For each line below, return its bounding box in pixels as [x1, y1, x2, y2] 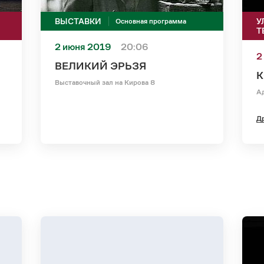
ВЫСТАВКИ [55, 15, 102, 27]
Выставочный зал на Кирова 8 [55, 77, 156, 87]
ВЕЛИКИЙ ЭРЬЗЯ [55, 58, 147, 72]
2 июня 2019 [55, 40, 112, 53]
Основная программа [115, 16, 187, 25]
